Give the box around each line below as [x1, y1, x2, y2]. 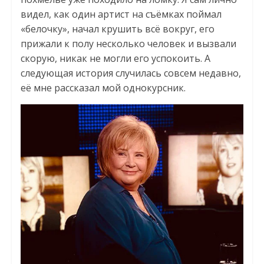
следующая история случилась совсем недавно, [20, 66, 241, 80]
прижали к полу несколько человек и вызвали [20, 37, 236, 50]
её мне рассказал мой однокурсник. [20, 81, 186, 94]
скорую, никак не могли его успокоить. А [20, 51, 210, 65]
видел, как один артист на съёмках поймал [20, 7, 222, 21]
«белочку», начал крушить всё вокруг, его [20, 22, 214, 35]
